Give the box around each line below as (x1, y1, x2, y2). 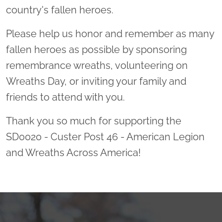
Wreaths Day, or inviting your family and (6, 75, 186, 87)
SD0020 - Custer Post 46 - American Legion (6, 131, 205, 143)
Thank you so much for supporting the (6, 115, 181, 127)
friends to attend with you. (6, 91, 125, 103)
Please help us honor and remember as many (6, 28, 214, 40)
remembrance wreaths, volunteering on (6, 59, 188, 71)
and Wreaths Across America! (6, 147, 141, 159)
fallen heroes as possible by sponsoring (6, 44, 187, 55)
